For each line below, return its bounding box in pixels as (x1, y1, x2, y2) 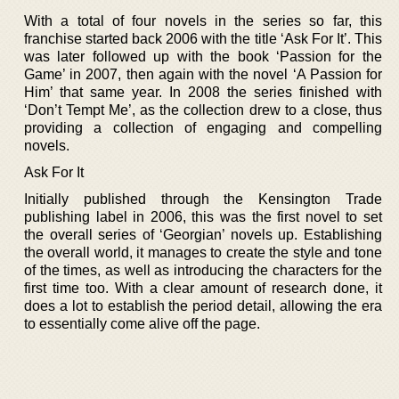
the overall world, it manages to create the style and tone (24, 245, 382, 260)
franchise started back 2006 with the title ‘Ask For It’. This (24, 31, 382, 46)
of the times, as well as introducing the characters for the (24, 263, 382, 278)
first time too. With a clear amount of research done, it (24, 281, 382, 296)
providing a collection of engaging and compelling (24, 120, 382, 135)
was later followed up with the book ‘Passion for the (24, 49, 382, 64)
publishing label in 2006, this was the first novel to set (24, 209, 382, 224)
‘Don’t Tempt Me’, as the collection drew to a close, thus (24, 102, 382, 118)
